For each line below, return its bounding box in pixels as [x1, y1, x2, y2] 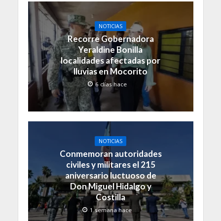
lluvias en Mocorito [74, 66, 147, 77]
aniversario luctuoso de [65, 170, 156, 181]
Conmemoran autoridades [59, 148, 162, 159]
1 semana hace [90, 206, 132, 214]
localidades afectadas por [61, 55, 160, 66]
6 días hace [95, 80, 127, 88]
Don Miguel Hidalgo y [70, 181, 151, 191]
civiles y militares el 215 [66, 159, 155, 170]
